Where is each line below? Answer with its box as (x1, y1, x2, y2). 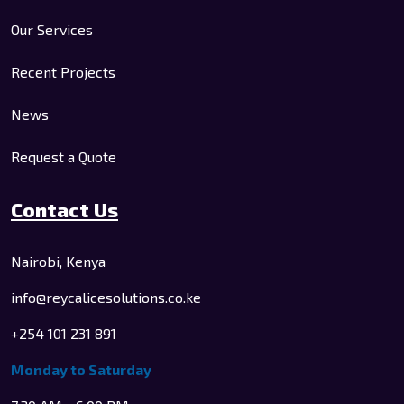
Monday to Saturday (11, 361, 151, 379)
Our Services (11, 21, 93, 39)
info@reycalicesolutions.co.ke (11, 289, 201, 307)
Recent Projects (11, 63, 115, 81)
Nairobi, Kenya (11, 252, 106, 271)
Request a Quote (11, 148, 116, 166)
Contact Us (11, 197, 118, 222)
